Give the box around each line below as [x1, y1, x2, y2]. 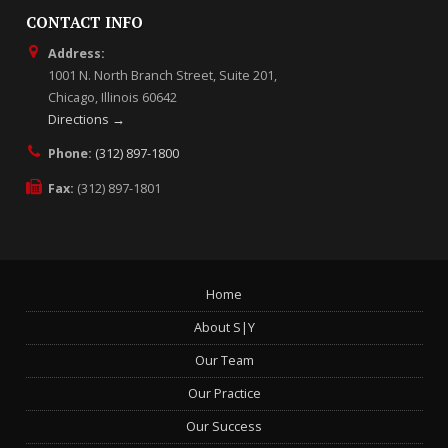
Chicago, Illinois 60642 [47, 88, 177, 106]
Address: [47, 44, 105, 62]
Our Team [194, 351, 254, 369]
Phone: [47, 145, 92, 163]
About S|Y [193, 318, 255, 336]
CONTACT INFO [25, 12, 143, 33]
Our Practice [187, 384, 261, 402]
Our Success [186, 417, 263, 435]
